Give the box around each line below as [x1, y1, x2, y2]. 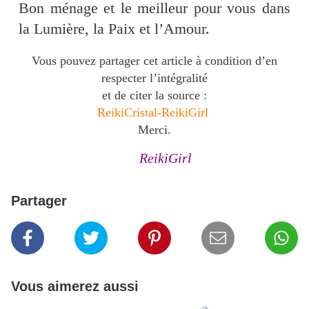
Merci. [138, 123, 171, 137]
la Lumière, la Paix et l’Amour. [19, 20, 210, 38]
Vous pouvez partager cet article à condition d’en [32, 54, 277, 68]
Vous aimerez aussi [11, 279, 139, 295]
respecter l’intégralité [101, 71, 208, 86]
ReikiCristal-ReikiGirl [97, 106, 212, 120]
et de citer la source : [102, 88, 207, 103]
